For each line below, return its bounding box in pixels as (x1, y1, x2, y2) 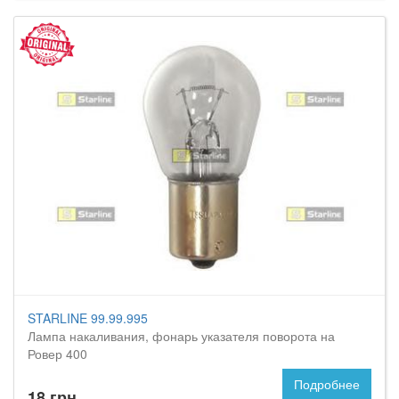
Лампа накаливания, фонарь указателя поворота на (28, 327, 335, 345)
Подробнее (294, 375, 360, 393)
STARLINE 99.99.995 (28, 309, 148, 327)
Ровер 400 (28, 345, 87, 362)
